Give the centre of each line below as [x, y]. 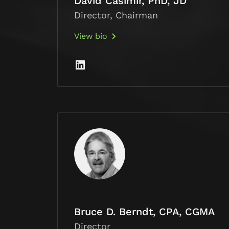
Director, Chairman [116, 15]
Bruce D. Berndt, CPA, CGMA [144, 212]
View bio [91, 36]
